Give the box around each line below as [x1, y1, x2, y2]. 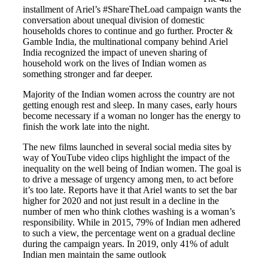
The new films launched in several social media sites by [23, 141, 232, 152]
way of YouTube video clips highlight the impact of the [23, 152, 230, 163]
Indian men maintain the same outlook [23, 249, 166, 260]
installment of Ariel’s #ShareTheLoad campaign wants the [23, 4, 241, 14]
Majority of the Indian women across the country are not [23, 89, 234, 99]
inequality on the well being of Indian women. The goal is [23, 163, 241, 173]
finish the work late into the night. [23, 121, 150, 132]
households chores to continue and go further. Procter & [23, 25, 233, 36]
